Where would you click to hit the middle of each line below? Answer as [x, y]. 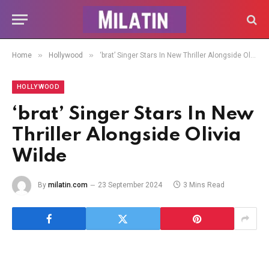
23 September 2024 [130, 185]
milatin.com [68, 185]
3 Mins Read [204, 185]
